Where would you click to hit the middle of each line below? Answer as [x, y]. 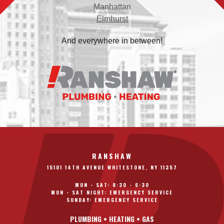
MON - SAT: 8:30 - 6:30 [112, 185]
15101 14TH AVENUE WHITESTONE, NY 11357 [112, 167]
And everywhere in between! [112, 41]
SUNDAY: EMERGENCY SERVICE [112, 200]
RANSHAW [112, 156]
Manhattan [112, 7]
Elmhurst [112, 19]
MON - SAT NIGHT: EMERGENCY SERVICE [112, 192]
